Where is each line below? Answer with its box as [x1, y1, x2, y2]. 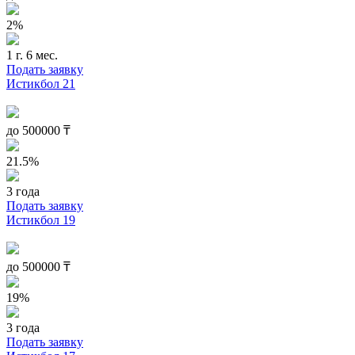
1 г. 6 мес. [6, 48, 58, 62]
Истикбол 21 [6, 76, 75, 90]
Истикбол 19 [6, 212, 75, 227]
